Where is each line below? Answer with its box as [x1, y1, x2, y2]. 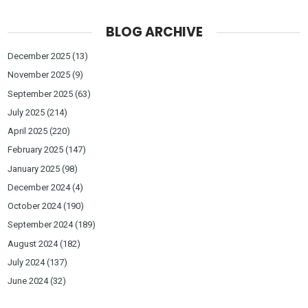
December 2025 [8, 51, 71, 62]
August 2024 [8, 238, 58, 249]
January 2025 [8, 163, 60, 174]
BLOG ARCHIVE [105, 22, 203, 41]
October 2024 [8, 201, 62, 212]
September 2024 [8, 219, 74, 230]
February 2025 [8, 144, 64, 155]
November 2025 [8, 69, 71, 80]
